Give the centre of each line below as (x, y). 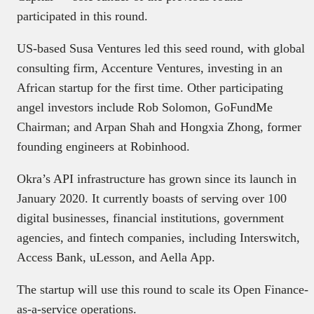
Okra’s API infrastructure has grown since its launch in (157, 178)
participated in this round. (82, 16)
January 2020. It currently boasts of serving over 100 (152, 198)
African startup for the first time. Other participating (150, 87)
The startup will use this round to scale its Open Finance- (163, 289)
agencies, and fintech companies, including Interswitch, (158, 237)
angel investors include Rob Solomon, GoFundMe (145, 107)
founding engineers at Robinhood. (103, 146)
